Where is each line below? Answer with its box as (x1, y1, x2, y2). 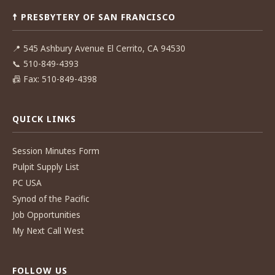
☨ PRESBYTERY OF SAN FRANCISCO (12, 11, 176, 23)
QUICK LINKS (12, 113, 76, 125)
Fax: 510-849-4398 (23, 74, 97, 85)
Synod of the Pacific (12, 193, 89, 205)
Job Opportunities (12, 209, 80, 221)
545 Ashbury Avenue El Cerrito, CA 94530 (21, 43, 185, 55)
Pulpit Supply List (12, 161, 79, 173)
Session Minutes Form (12, 145, 99, 157)
